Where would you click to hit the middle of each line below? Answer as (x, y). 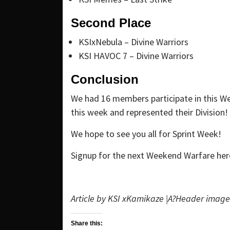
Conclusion (105, 80)
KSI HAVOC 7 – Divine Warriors (136, 56)
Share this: (87, 224)
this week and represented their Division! (149, 112)
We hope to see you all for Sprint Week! (146, 134)
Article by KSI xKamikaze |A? (123, 199)
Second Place (111, 23)
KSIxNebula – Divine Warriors (133, 42)
